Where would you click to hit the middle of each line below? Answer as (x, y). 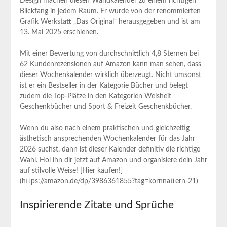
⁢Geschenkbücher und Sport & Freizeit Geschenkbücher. (105, 107)
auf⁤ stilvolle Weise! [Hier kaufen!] (71, 171)
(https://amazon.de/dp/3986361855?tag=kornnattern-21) (109, 181)
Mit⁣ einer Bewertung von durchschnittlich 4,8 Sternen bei (109, 53)
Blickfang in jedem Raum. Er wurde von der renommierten (110, 11)
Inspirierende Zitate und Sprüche (97, 205)
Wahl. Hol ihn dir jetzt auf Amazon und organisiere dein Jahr (113, 160)
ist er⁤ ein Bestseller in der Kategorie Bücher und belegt (104, 85)
